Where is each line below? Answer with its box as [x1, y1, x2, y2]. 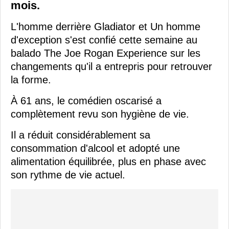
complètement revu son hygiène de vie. [11, 108, 189, 120]
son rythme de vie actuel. [11, 169, 125, 181]
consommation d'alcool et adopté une [11, 143, 180, 154]
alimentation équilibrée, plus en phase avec [11, 156, 206, 168]
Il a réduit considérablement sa [11, 129, 150, 141]
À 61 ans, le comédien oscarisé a [11, 95, 162, 107]
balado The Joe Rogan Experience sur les [11, 48, 200, 59]
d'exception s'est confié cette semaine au [11, 34, 197, 46]
